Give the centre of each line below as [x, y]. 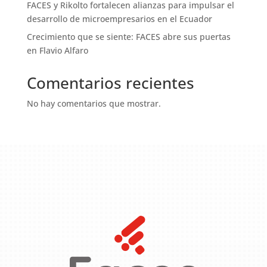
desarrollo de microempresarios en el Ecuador [119, 18]
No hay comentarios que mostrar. [94, 103]
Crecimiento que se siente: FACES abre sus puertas [128, 36]
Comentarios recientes [110, 83]
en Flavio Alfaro [57, 50]
